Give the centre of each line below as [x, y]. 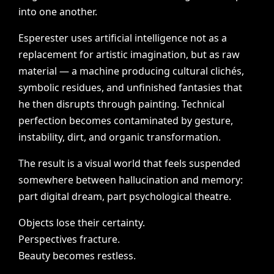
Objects [36, 223]
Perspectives [48, 239]
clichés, [228, 71]
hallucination [149, 180]
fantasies [200, 87]
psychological [161, 196]
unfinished [152, 87]
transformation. [184, 137]
